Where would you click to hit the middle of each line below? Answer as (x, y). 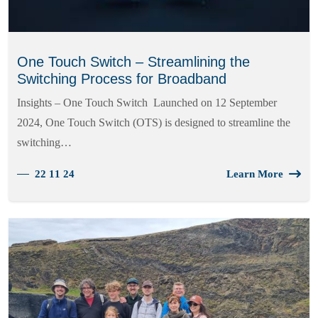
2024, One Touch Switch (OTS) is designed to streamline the (154, 123)
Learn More (255, 174)
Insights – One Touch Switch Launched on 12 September (147, 103)
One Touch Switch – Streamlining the (133, 62)
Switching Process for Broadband (122, 79)
